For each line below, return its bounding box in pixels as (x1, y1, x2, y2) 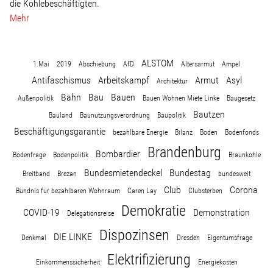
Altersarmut (181, 60, 214, 68)
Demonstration (193, 207, 250, 218)
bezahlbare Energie (113, 128, 168, 136)
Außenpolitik (18, 94, 54, 102)
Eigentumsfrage (207, 233, 252, 242)
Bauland (48, 111, 73, 119)
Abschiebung (79, 60, 116, 68)
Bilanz (175, 128, 193, 136)
